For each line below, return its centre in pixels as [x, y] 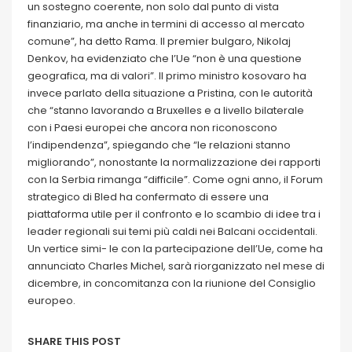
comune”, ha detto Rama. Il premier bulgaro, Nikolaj [159, 42]
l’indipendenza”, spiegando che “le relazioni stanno [159, 145]
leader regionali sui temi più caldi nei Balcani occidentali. [172, 232]
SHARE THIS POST [74, 342]
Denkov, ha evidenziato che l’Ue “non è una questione [165, 59]
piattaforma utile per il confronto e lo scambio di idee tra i [174, 214]
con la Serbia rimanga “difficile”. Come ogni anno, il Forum [175, 180]
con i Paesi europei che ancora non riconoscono [152, 128]
